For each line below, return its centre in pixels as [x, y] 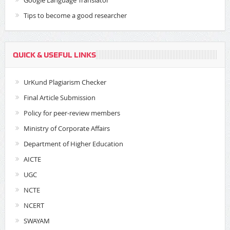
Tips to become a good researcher [75, 16]
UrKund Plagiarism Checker [65, 82]
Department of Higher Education [73, 144]
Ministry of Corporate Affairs [66, 129]
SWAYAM [36, 221]
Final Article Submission [59, 98]
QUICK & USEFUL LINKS [54, 55]
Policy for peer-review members [72, 113]
